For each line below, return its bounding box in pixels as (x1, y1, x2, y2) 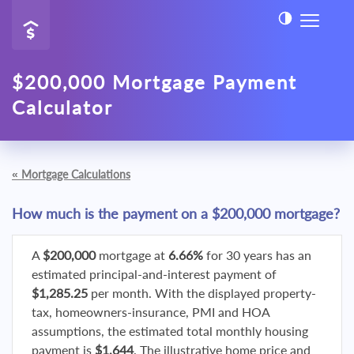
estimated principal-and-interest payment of (32, 266, 277, 281)
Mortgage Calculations (21, 168, 130, 181)
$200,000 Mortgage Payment (12, 70, 297, 93)
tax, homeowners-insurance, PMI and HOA (32, 304, 269, 319)
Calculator (12, 96, 113, 119)
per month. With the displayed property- (88, 285, 316, 300)
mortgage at (96, 247, 168, 262)
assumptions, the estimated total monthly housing (32, 323, 308, 338)
